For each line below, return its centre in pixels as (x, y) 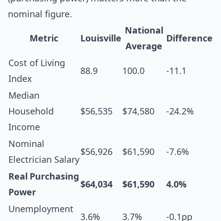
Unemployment (41, 209)
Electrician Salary (44, 160)
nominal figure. (40, 14)
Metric (44, 38)
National (144, 30)
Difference (189, 38)
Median (24, 95)
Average (144, 46)
